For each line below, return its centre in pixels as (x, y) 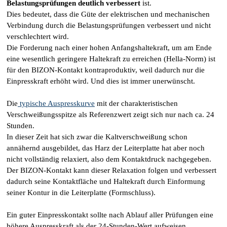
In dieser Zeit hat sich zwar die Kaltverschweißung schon (97, 137)
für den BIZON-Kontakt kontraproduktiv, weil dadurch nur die (106, 70)
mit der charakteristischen (136, 103)
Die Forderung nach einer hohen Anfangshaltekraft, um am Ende (109, 47)
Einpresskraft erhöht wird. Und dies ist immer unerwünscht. (101, 81)
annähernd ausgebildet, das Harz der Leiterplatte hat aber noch (106, 148)
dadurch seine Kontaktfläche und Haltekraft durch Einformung (106, 181)
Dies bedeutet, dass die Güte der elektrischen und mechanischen (108, 14)
